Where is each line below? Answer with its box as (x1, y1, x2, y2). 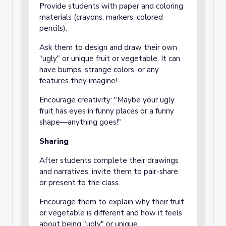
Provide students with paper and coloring (39, 1, 183, 11)
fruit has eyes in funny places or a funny (39, 106, 174, 116)
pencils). (39, 23, 67, 33)
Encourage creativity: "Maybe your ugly (39, 95, 175, 105)
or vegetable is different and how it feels (39, 208, 182, 218)
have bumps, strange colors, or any (39, 65, 159, 75)
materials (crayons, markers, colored (39, 12, 163, 22)
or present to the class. (39, 178, 120, 188)
